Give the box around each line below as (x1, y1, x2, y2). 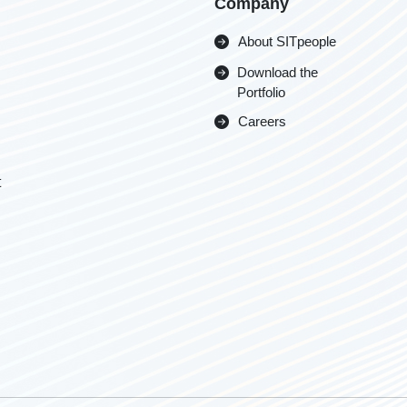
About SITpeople (238, 34, 336, 49)
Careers (238, 114, 286, 129)
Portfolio (237, 84, 286, 100)
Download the (237, 65, 319, 80)
